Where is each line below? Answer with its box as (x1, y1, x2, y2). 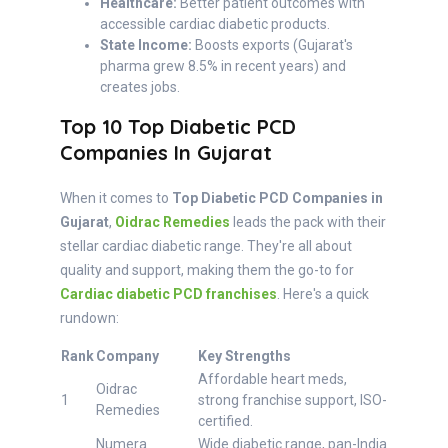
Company (96, 348, 159, 365)
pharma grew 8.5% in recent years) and (100, 58, 346, 75)
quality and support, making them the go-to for (60, 262, 354, 279)
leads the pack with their (233, 214, 386, 231)
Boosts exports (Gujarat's (192, 37, 353, 54)
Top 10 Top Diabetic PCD (60, 114, 296, 140)
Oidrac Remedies (115, 214, 233, 231)
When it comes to (60, 190, 172, 207)
